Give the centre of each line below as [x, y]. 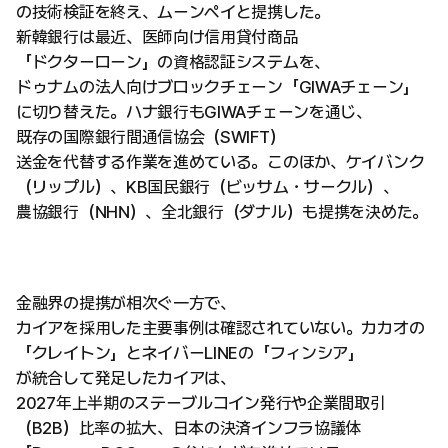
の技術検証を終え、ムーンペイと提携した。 [173, 12]
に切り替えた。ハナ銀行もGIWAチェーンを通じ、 [194, 112]
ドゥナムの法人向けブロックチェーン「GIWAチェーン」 [217, 87]
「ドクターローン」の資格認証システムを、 [173, 62]
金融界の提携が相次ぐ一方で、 [126, 303]
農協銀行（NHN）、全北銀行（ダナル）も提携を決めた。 [222, 212]
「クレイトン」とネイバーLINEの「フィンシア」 [190, 353]
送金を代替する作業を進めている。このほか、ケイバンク [220, 162]
